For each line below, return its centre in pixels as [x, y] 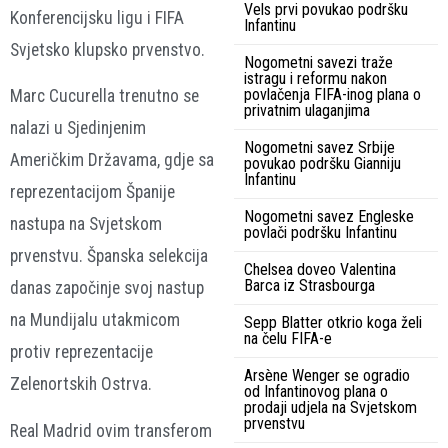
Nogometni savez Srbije [319, 147]
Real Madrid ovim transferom [111, 430]
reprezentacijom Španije [92, 192]
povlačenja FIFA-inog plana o [332, 94]
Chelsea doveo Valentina [320, 269]
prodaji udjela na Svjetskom [330, 407]
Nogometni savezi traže [318, 62]
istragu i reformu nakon [315, 78]
